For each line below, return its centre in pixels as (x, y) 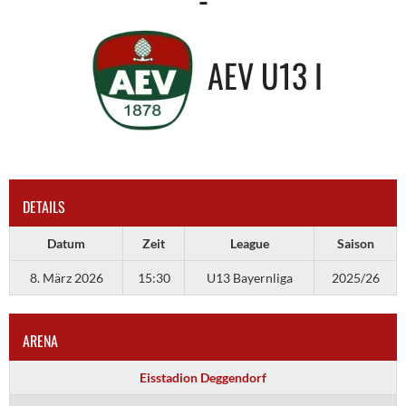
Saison (355, 243)
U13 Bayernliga (249, 277)
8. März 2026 (66, 277)
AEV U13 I (265, 74)
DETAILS (44, 206)
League (249, 243)
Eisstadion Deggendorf (203, 377)
